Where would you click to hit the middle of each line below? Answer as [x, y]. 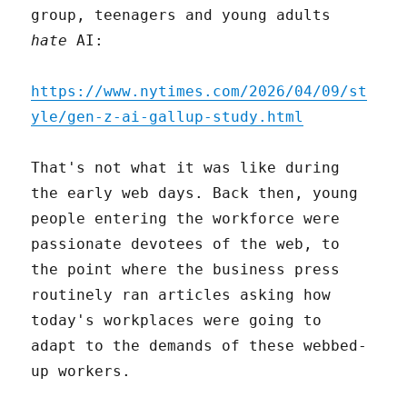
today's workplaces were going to [177, 320]
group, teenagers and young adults [181, 15]
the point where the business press [186, 269]
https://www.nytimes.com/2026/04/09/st [199, 91]
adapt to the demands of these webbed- [199, 345]
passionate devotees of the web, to [186, 243]
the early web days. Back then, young [195, 193]
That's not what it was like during [186, 167]
